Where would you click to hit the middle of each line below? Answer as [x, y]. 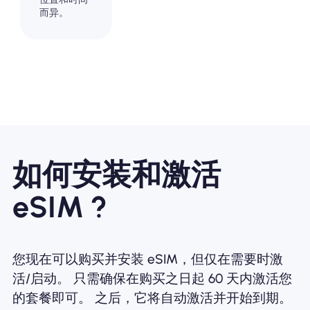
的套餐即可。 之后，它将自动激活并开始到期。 [152, 298]
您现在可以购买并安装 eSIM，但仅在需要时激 [147, 259]
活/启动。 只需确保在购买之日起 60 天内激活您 [152, 279]
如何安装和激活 [116, 174]
